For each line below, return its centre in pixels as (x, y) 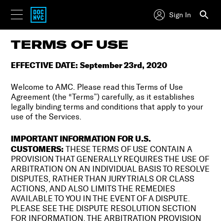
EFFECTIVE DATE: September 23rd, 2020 (89, 65)
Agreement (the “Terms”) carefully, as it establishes (103, 97)
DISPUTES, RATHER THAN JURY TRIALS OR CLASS (103, 179)
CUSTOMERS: (37, 149)
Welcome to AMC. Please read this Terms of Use (97, 87)
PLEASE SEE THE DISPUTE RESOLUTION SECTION (104, 209)
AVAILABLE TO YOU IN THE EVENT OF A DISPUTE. (101, 199)
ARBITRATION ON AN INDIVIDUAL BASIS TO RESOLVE (110, 169)
